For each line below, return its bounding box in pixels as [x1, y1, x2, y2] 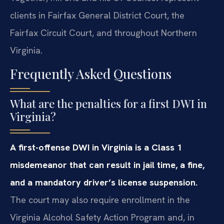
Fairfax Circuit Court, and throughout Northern [10, 26, 197, 38]
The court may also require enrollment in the [10, 194, 190, 206]
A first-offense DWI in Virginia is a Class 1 [10, 141, 182, 153]
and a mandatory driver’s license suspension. [10, 176, 197, 188]
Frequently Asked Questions [10, 65, 171, 83]
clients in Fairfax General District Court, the [10, 9, 184, 21]
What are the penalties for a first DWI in [10, 96, 207, 111]
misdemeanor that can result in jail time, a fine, [10, 159, 204, 171]
